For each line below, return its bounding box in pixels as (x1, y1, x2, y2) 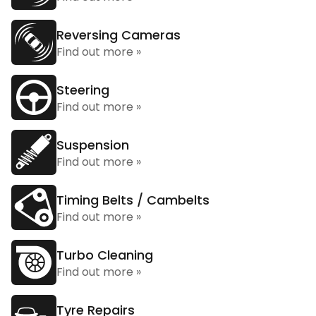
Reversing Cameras (56, 26, 181, 44)
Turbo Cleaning (56, 246, 153, 264)
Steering (56, 81, 109, 99)
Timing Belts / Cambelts (56, 191, 209, 209)
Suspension (56, 136, 129, 154)
